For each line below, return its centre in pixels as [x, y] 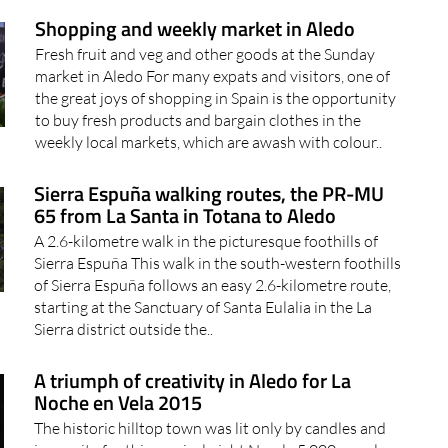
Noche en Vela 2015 [118, 367]
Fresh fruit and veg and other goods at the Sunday [205, 18]
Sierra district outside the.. [124, 293]
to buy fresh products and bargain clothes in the [198, 84]
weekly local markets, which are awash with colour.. [209, 106]
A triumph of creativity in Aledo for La [193, 345]
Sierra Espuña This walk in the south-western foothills [218, 227]
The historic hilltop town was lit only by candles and [210, 392]
